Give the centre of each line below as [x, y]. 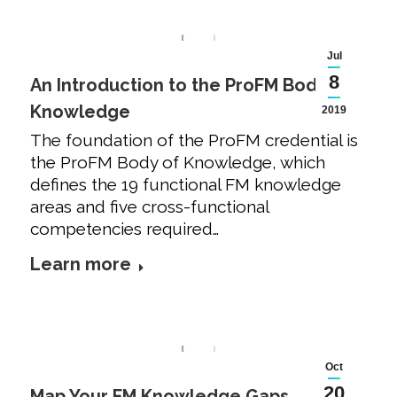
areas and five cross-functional [149, 207]
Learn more [81, 265]
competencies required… [125, 229]
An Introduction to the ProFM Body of [190, 86]
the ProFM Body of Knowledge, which [178, 163]
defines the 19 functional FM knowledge [186, 185]
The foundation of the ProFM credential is [194, 140]
